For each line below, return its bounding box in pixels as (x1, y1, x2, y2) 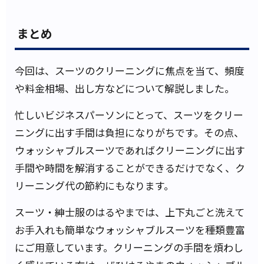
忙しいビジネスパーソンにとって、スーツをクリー (15, 107, 243, 123)
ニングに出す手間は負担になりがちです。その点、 (15, 125, 244, 140)
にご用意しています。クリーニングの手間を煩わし (15, 240, 243, 255)
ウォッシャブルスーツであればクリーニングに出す (15, 143, 245, 158)
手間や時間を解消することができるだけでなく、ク (15, 160, 245, 176)
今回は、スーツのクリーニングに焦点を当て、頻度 (15, 63, 245, 78)
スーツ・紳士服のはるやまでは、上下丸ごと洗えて (15, 204, 245, 220)
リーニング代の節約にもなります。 (15, 178, 174, 193)
